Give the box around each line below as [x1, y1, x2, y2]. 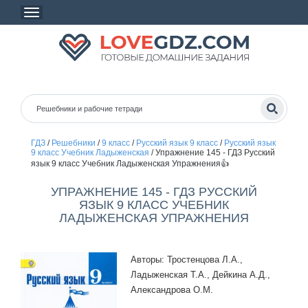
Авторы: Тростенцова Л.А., [131, 254, 243, 265]
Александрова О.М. [131, 285, 213, 295]
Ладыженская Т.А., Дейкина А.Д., [131, 269, 270, 280]
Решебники [51, 138, 96, 148]
